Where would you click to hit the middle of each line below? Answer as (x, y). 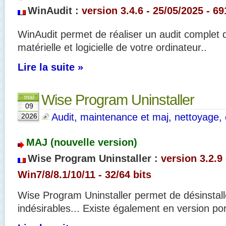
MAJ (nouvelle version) (82, 142)
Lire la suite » (50, 67)
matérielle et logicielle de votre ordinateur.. (112, 47)
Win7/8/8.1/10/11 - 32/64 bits (84, 174)
